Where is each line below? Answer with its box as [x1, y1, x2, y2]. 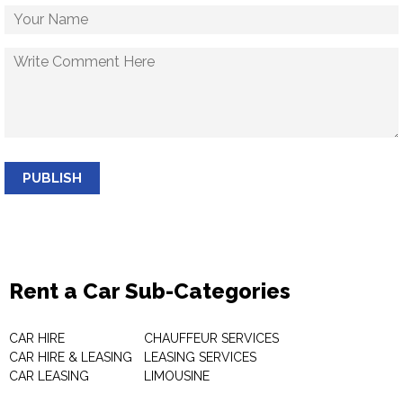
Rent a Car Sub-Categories [9, 278, 291, 304]
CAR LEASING [9, 369, 89, 383]
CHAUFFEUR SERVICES [144, 331, 279, 345]
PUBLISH [22, 170, 82, 186]
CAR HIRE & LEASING [9, 350, 132, 364]
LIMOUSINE [144, 369, 210, 383]
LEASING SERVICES [144, 350, 256, 364]
